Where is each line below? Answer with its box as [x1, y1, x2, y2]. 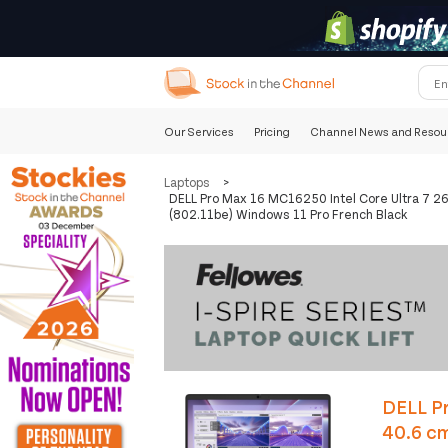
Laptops [164, 174, 211, 191]
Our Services [164, 124, 235, 139]
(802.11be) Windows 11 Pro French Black [169, 206, 409, 223]
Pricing [254, 124, 291, 139]
